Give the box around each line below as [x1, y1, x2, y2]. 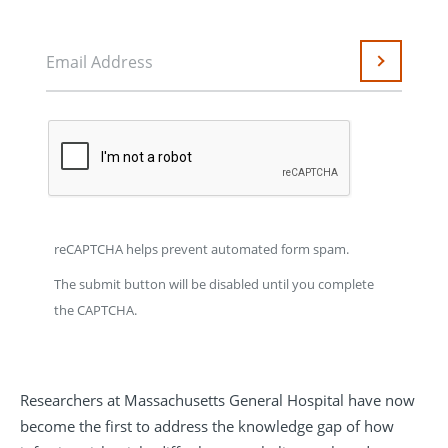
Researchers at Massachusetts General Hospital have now [20, 390, 415, 411]
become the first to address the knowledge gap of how [20, 416, 394, 437]
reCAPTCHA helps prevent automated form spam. [54, 239, 349, 258]
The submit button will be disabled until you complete [54, 275, 374, 294]
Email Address [46, 51, 153, 74]
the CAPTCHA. [54, 301, 137, 320]
